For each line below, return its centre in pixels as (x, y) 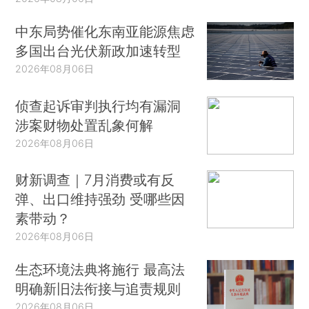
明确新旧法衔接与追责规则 (98, 289)
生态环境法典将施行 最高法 (100, 270)
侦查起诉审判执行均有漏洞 (98, 106)
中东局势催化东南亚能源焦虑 (105, 32)
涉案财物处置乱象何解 (84, 125)
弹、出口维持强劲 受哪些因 (100, 199)
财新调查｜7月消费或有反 (95, 180)
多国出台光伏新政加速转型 (98, 51)
